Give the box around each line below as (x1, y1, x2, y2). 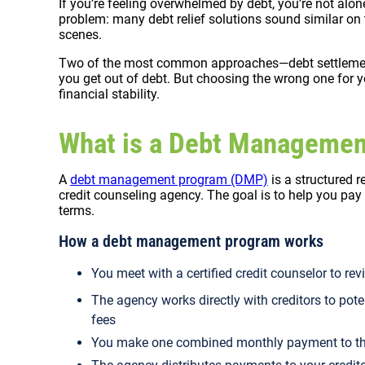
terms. (59, 203, 95, 219)
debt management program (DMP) (70, 172, 268, 188)
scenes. (59, 27, 102, 43)
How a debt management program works (59, 231, 323, 252)
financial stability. (59, 86, 160, 103)
